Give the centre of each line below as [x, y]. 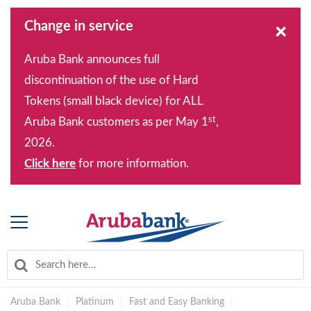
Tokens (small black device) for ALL [114, 101]
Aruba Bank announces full [92, 59]
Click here [50, 163]
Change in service [79, 26]
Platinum [95, 302]
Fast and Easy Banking [177, 302]
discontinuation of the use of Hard [111, 80]
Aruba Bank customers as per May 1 [116, 122]
